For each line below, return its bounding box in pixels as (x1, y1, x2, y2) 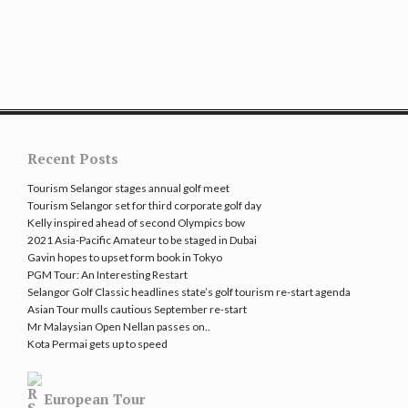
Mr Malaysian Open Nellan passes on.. (27, 320, 210, 334)
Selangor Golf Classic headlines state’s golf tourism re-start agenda (27, 285, 351, 300)
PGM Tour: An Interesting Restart (27, 268, 188, 282)
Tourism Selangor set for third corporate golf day (27, 199, 261, 213)
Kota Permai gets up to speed (27, 337, 168, 352)
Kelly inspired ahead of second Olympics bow (27, 216, 245, 230)
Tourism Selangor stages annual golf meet (27, 181, 229, 196)
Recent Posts (27, 149, 118, 168)
